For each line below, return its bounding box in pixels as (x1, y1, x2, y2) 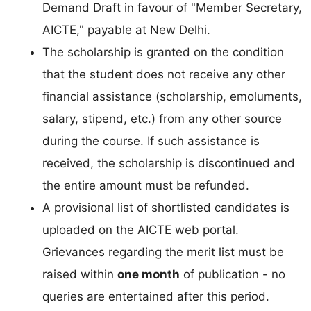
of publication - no (180, 267, 285, 281)
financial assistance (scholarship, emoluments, (42, 89, 302, 103)
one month (117, 267, 180, 281)
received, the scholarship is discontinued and (42, 155, 295, 170)
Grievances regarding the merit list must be (42, 244, 284, 259)
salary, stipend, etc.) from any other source (42, 111, 282, 126)
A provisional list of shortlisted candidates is (42, 200, 289, 215)
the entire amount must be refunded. (42, 178, 249, 192)
